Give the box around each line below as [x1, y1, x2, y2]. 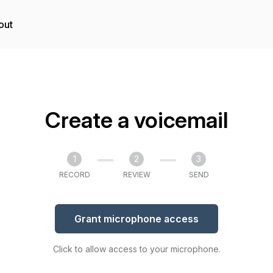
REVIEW [122, 170, 151, 179]
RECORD [58, 170, 90, 179]
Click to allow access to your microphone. [52, 244, 221, 254]
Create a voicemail [45, 107, 228, 133]
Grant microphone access [74, 213, 199, 225]
